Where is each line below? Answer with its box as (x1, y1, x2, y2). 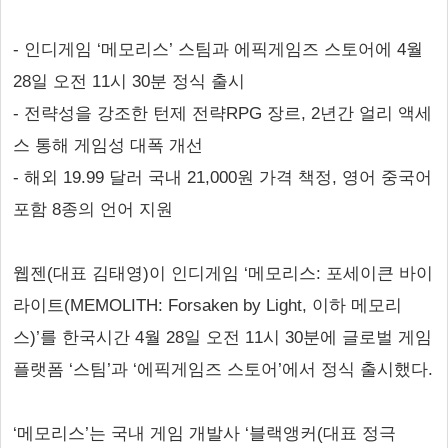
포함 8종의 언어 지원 (13, 200, 173, 219)
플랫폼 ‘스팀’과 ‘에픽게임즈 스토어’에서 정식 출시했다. (13, 360, 433, 379)
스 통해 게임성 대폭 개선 (13, 136, 203, 155)
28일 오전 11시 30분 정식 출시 (13, 72, 245, 91)
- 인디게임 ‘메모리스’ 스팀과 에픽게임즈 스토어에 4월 (13, 40, 423, 59)
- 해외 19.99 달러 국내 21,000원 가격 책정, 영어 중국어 (13, 168, 432, 187)
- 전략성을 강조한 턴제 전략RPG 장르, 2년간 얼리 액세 (13, 104, 432, 123)
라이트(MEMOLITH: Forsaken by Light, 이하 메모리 (13, 296, 402, 315)
